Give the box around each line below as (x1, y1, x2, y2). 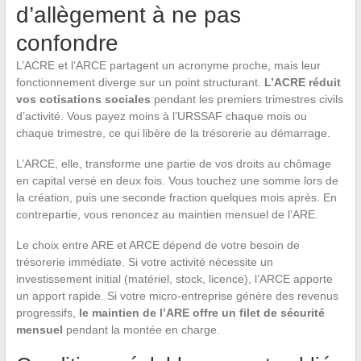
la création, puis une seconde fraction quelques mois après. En (15, 191, 337, 205)
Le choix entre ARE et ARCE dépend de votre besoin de (15, 239, 300, 252)
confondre (15, 31, 118, 56)
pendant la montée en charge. (62, 323, 220, 337)
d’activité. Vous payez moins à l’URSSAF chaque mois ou (15, 110, 307, 123)
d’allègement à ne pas (15, 2, 241, 28)
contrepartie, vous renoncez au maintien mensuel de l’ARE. (15, 208, 318, 222)
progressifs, (15, 306, 79, 320)
